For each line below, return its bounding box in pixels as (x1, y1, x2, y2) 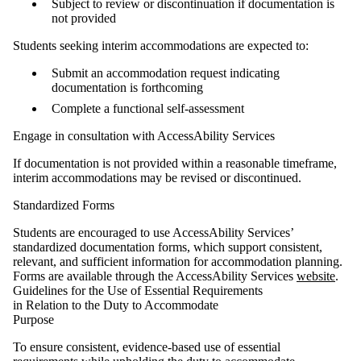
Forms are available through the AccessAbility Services (13, 268, 297, 283)
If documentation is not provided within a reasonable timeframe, (13, 156, 337, 170)
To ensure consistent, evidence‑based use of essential (13, 339, 280, 354)
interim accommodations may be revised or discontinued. (13, 170, 305, 185)
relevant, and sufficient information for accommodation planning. (13, 254, 342, 268)
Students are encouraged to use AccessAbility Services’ (13, 225, 293, 239)
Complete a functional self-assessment (52, 101, 247, 115)
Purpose (13, 312, 54, 326)
